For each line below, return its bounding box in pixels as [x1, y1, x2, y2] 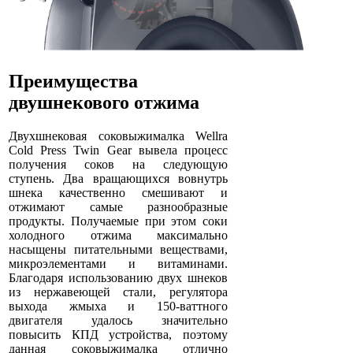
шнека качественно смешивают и [9, 186, 229, 200]
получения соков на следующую [9, 158, 229, 172]
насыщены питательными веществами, [9, 243, 229, 257]
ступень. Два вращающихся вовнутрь [9, 172, 229, 186]
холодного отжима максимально [9, 229, 229, 243]
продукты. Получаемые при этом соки [9, 214, 229, 229]
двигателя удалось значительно [9, 314, 229, 328]
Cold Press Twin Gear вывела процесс [9, 143, 229, 158]
